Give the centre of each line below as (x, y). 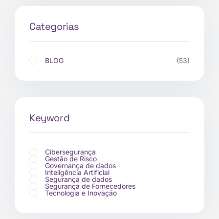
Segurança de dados (78, 179)
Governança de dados (80, 165)
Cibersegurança (70, 152)
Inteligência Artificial (77, 172)
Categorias (54, 26)
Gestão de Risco (71, 159)
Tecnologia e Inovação (81, 193)
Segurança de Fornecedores (90, 186)
